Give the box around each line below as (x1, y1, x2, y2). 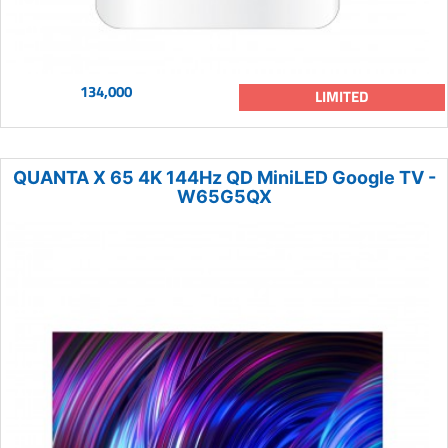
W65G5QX (176, 185, 272, 207)
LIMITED (315, 84, 369, 108)
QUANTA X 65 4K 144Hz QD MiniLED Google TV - (12, 166, 436, 188)
